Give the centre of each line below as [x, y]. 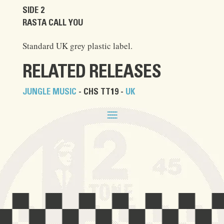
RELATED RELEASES [91, 72]
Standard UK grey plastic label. [77, 45]
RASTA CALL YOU [52, 22]
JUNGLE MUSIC [49, 91]
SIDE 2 [33, 10]
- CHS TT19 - [101, 91]
